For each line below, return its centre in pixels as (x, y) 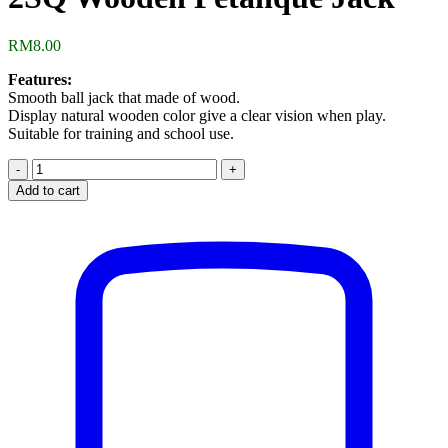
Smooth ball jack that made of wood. (124, 98)
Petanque (60, 203)
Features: (40, 80)
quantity (56, 239)
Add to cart (48, 191)
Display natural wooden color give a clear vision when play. (197, 116)
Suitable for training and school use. (121, 134)
